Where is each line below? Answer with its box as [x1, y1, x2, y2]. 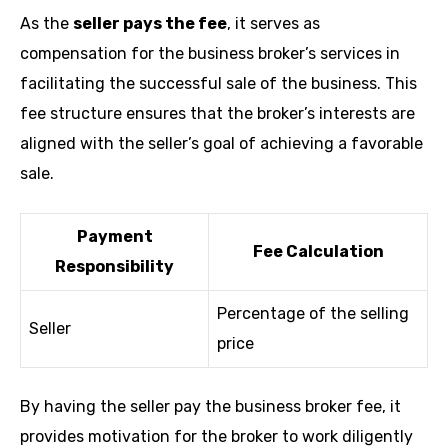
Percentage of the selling [217, 303, 409, 323]
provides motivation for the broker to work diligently [20, 426, 413, 446]
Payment [76, 226, 153, 246]
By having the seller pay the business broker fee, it [20, 396, 401, 416]
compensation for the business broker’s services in [20, 43, 400, 63]
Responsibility [55, 256, 174, 276]
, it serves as [227, 13, 320, 33]
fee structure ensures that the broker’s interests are [20, 103, 415, 123]
